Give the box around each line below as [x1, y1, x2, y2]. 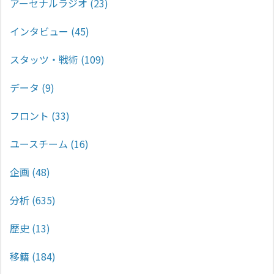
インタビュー [10, 23, 71, 39]
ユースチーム [10, 136, 70, 151]
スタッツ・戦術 [10, 51, 81, 67]
